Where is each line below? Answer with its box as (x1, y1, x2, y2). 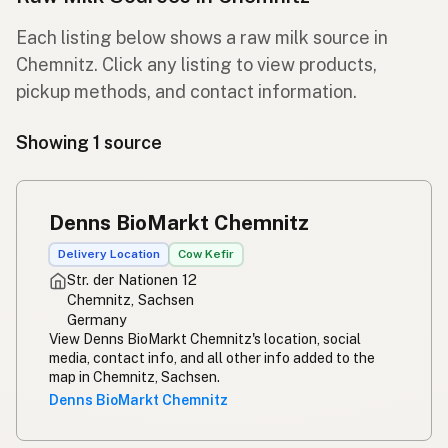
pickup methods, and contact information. (16, 81, 357, 103)
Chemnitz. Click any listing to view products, (16, 54, 377, 76)
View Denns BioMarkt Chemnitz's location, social (49, 330, 361, 347)
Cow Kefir (178, 247, 234, 262)
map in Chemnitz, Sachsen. (49, 368, 220, 385)
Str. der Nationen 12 (67, 270, 197, 288)
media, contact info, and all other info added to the (49, 349, 375, 366)
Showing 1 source (16, 132, 162, 154)
